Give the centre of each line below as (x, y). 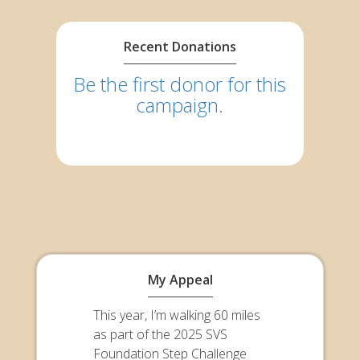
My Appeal (180, 279)
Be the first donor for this (180, 84)
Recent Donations (180, 46)
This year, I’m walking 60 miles (177, 315)
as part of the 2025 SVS (160, 334)
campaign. (180, 104)
